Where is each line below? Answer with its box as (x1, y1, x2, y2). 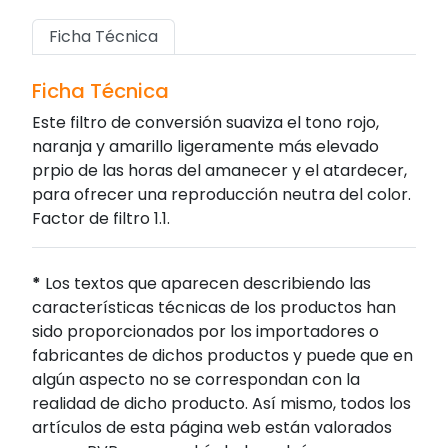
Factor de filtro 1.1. (32, 207, 170, 231)
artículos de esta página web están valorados (32, 416, 392, 440)
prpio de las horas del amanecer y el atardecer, (32, 159, 407, 183)
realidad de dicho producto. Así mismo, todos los (32, 392, 411, 416)
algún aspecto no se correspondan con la (32, 368, 360, 392)
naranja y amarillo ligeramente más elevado (32, 135, 379, 159)
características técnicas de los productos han (32, 296, 396, 320)
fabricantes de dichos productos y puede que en (32, 344, 413, 368)
